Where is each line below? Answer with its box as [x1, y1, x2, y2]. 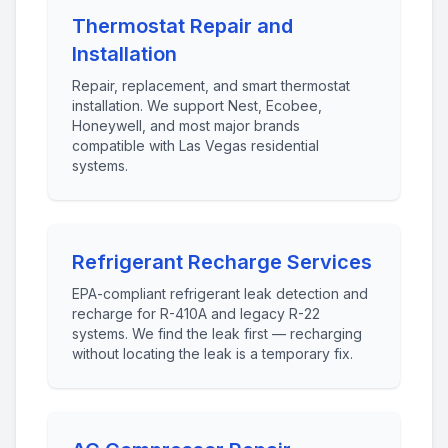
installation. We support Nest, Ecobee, [72, 97, 322, 114]
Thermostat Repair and [72, 14, 293, 38]
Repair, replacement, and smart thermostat [72, 77, 350, 94]
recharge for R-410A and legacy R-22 [72, 305, 320, 322]
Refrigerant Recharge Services [72, 250, 372, 274]
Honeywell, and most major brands [72, 117, 300, 134]
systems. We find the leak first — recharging [72, 325, 362, 342]
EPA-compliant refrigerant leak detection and [72, 285, 368, 302]
